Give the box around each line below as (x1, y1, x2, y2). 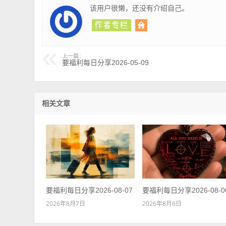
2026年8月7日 (45, 199, 85, 208)
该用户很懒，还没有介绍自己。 (90, 3, 189, 13)
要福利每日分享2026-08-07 (45, 186, 133, 194)
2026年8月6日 (142, 199, 182, 208)
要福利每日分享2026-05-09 (62, 58, 149, 67)
